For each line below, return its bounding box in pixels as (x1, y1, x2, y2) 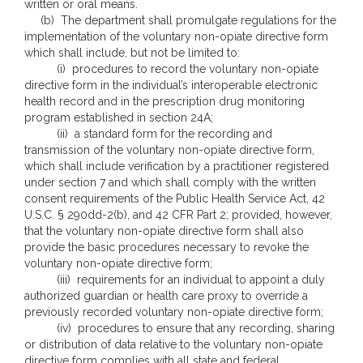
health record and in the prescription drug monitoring (24, 95, 305, 108)
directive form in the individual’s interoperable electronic (24, 79, 318, 92)
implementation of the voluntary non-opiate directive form (24, 30, 328, 43)
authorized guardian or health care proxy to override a (24, 289, 308, 302)
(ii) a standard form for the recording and (24, 127, 272, 140)
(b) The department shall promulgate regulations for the (24, 14, 336, 27)
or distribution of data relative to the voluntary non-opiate (24, 338, 322, 351)
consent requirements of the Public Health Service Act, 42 (24, 192, 325, 205)
